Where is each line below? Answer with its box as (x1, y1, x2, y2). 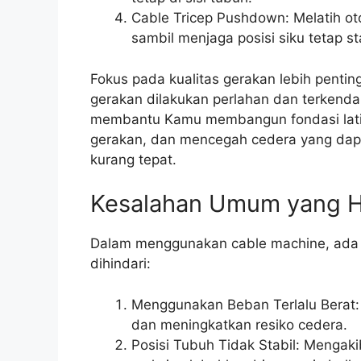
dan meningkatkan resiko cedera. (131, 316, 347, 333)
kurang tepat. (90, 151, 176, 168)
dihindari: (90, 255, 151, 272)
